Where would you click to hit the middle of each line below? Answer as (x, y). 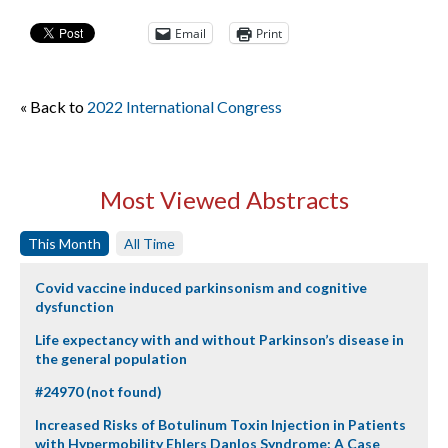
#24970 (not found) (98, 391)
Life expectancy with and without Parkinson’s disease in (219, 339)
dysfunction (74, 306)
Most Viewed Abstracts (224, 199)
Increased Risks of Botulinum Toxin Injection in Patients (220, 424)
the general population (111, 358)
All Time (149, 243)
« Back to (53, 106)
